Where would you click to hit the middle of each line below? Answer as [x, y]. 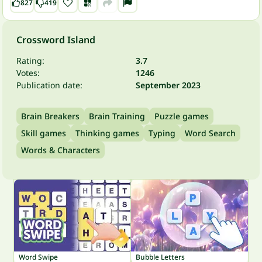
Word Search [210, 133]
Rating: [30, 61]
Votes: [28, 73]
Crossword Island [56, 40]
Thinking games [107, 133]
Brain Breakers [50, 116]
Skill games [44, 133]
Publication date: [49, 85]
